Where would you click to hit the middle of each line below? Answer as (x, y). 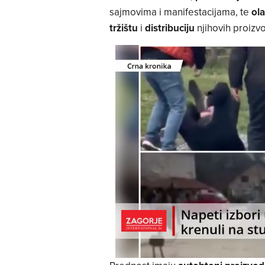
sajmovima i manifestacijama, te (180, 12)
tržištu (123, 28)
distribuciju (169, 28)
